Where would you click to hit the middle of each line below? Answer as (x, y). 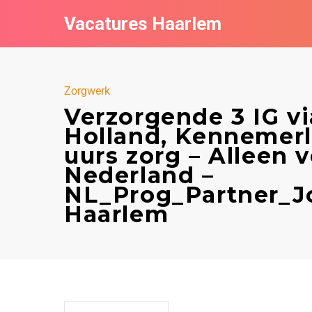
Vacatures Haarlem (143, 24)
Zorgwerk (87, 91)
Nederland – (139, 175)
